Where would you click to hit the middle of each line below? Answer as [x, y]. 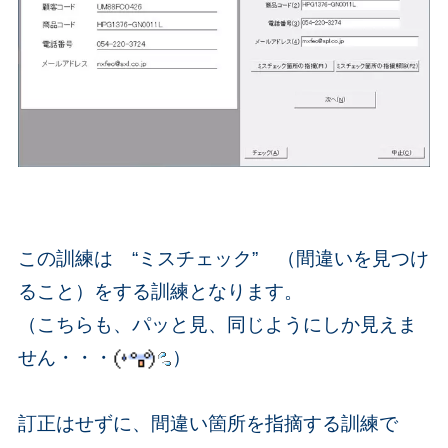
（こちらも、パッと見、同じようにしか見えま [217, 324]
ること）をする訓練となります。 [160, 291]
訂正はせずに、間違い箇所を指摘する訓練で [207, 423]
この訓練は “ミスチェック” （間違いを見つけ [223, 258]
